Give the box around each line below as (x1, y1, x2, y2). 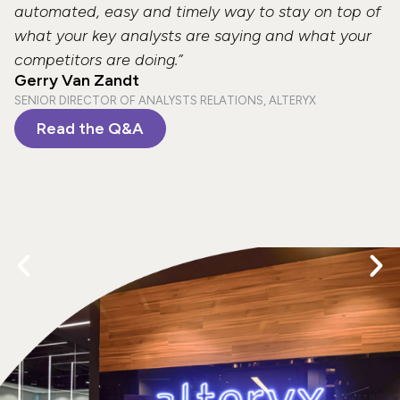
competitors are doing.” (14, 49, 182, 70)
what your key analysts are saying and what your (14, 25, 371, 46)
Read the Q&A (37, 118, 144, 138)
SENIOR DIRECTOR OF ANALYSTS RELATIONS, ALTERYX (14, 93, 316, 107)
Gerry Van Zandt (14, 70, 139, 90)
